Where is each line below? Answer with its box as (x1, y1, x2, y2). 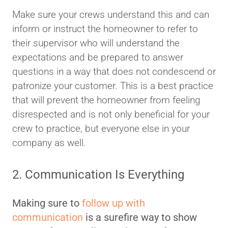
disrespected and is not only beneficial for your (12, 108, 210, 121)
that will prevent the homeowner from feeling (12, 94, 201, 106)
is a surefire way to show (83, 211, 197, 224)
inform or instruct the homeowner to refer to (12, 23, 198, 35)
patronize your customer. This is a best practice (12, 80, 213, 92)
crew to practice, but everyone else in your (12, 123, 190, 135)
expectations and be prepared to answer (12, 51, 183, 64)
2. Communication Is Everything (12, 167, 184, 182)
